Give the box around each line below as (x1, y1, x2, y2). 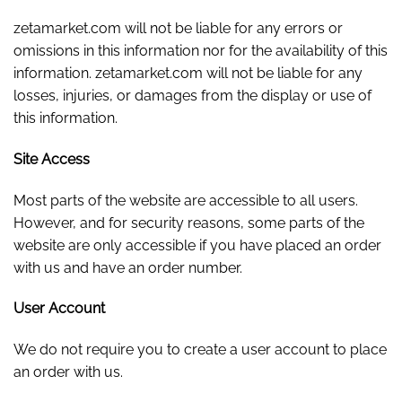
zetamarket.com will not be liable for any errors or (13, 19, 343, 37)
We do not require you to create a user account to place (13, 341, 387, 359)
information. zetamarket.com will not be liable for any (13, 64, 363, 82)
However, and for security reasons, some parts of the (13, 214, 364, 232)
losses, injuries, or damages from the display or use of (13, 86, 371, 104)
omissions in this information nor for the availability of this (13, 41, 388, 59)
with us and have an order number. (13, 258, 242, 276)
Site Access (13, 150, 90, 168)
